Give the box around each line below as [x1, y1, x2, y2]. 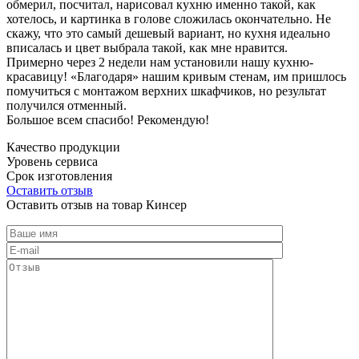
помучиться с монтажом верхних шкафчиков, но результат [6, 83, 326, 98]
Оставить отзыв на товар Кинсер [6, 197, 187, 212]
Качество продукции [6, 139, 120, 154]
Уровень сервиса [6, 154, 98, 168]
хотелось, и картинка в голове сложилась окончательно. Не [6, 11, 331, 26]
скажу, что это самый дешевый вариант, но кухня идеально [6, 26, 330, 40]
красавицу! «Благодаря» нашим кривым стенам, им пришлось [6, 69, 346, 83]
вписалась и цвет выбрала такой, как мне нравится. [6, 40, 288, 54]
